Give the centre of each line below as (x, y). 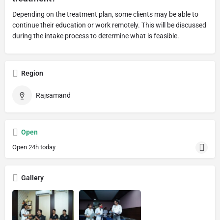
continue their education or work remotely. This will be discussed (109, 25)
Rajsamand (53, 95)
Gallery (32, 178)
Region (32, 73)
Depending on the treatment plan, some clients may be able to (105, 14)
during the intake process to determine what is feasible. (96, 36)
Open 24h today (34, 147)
